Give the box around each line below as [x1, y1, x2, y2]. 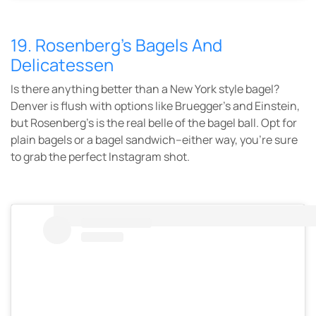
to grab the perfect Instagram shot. [11, 148, 190, 164]
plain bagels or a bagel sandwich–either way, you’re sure [11, 131, 298, 147]
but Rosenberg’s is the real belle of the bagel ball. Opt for [11, 114, 297, 130]
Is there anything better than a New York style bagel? [11, 80, 279, 97]
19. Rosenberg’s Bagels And [11, 32, 222, 56]
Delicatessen [11, 52, 114, 76]
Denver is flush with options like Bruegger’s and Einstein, [11, 97, 300, 114]
